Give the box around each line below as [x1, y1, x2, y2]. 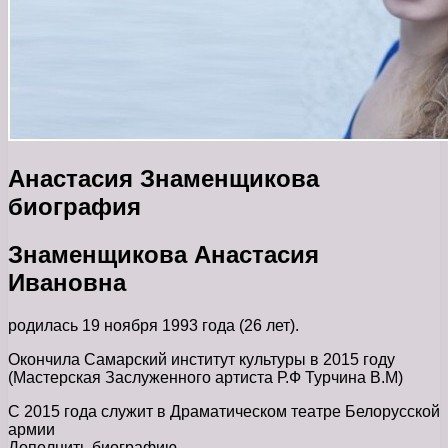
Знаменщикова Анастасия [8, 240, 319, 268]
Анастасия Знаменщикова [8, 164, 319, 192]
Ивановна [8, 268, 126, 296]
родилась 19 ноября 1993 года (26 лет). [8, 316, 299, 334]
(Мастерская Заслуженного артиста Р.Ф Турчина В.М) [8, 368, 403, 386]
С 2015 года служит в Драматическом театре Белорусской [8, 402, 440, 420]
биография [8, 192, 141, 220]
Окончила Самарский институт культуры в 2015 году [8, 350, 395, 368]
